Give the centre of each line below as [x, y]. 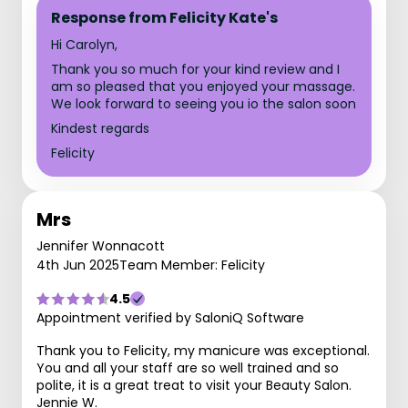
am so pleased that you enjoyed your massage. [203, 87]
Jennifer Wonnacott [101, 246]
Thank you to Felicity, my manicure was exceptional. [203, 351]
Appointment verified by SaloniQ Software [170, 318]
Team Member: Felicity [192, 265]
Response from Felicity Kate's [164, 18]
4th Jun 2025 [78, 265]
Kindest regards [100, 128]
